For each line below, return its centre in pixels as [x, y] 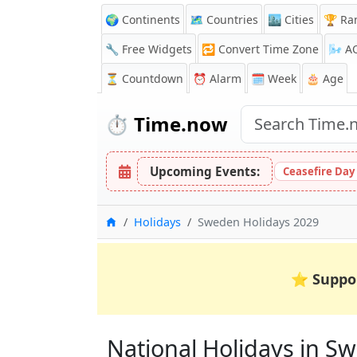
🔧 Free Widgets [149, 49]
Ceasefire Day [319, 171]
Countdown [153, 78]
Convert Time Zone [269, 49]
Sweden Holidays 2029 [258, 222]
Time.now [178, 124]
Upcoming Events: [205, 171]
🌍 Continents [143, 20]
